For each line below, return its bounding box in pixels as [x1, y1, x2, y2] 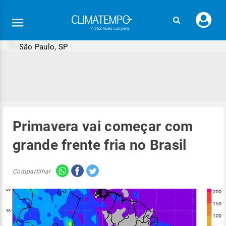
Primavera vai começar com [13, 118, 193, 135]
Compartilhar [13, 167, 51, 175]
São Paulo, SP [19, 42, 68, 51]
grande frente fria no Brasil [13, 137, 187, 153]
